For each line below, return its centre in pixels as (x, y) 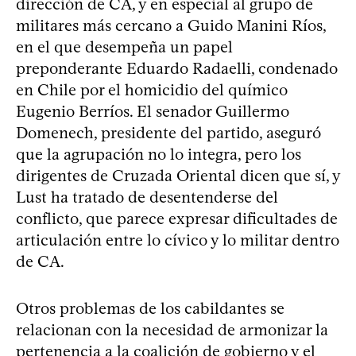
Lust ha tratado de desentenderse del (147, 197)
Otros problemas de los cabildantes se (150, 308)
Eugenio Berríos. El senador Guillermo (153, 111)
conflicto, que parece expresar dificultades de (177, 218)
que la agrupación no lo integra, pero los (159, 154)
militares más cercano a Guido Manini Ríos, (171, 25)
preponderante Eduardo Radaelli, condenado (177, 68)
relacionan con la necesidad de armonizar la (172, 329)
